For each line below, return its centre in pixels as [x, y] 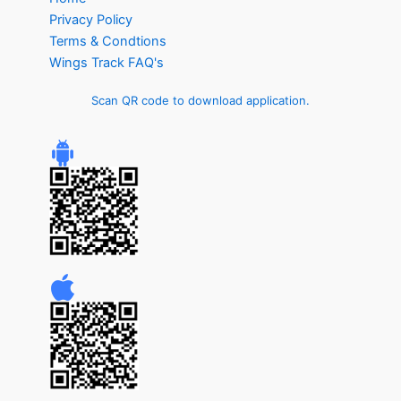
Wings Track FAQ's [107, 63]
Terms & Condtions [108, 42]
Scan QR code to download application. [200, 101]
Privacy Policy [91, 20]
